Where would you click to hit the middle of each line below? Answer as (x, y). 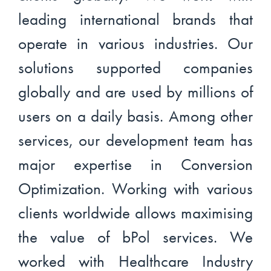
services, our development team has (135, 140)
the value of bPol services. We (135, 237)
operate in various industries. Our (135, 43)
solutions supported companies (135, 67)
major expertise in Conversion (135, 164)
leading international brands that (135, 19)
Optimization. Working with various (135, 188)
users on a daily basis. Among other (135, 116)
